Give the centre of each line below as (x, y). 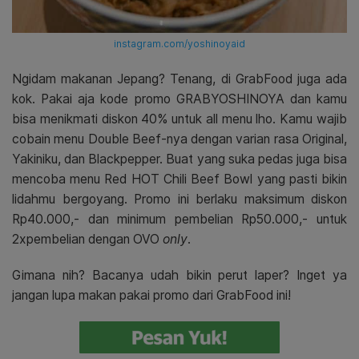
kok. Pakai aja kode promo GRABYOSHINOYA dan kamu (179, 99)
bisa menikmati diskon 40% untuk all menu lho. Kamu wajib (179, 119)
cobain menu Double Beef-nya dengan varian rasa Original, (179, 139)
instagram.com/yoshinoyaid (179, 43)
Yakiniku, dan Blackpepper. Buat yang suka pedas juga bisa (179, 159)
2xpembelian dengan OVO (87, 239)
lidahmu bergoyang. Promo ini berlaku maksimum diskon (179, 199)
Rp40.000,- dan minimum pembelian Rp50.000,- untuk (179, 219)
